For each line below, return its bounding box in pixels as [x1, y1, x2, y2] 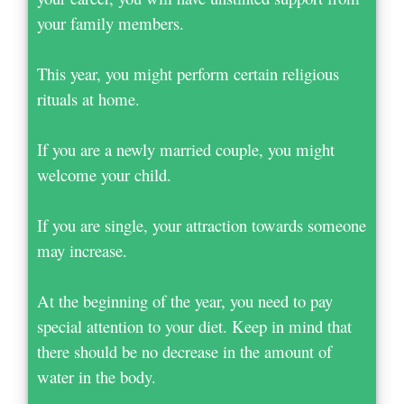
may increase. [37, 238, 128, 262]
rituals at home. [37, 87, 141, 110]
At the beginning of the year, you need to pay [37, 289, 334, 312]
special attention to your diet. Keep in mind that [37, 314, 353, 337]
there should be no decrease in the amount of [37, 339, 333, 363]
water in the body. [37, 364, 157, 388]
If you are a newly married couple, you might [37, 137, 335, 161]
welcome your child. [37, 162, 172, 186]
